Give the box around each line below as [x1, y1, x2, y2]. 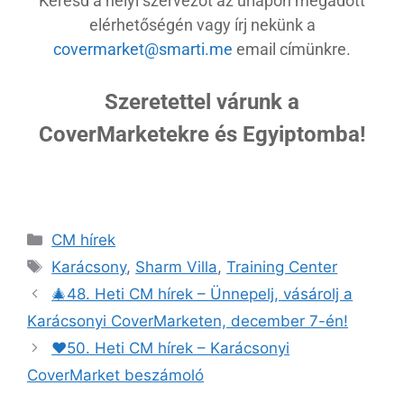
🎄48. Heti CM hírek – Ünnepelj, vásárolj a [51, 284, 353, 303]
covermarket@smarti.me [53, 39, 233, 59]
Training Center [226, 257, 338, 276]
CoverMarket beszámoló [27, 365, 204, 384]
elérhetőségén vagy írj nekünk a [88, 14, 316, 34]
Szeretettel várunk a [105, 88, 299, 115]
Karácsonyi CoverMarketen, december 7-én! [27, 311, 348, 330]
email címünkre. [236, 39, 351, 59]
